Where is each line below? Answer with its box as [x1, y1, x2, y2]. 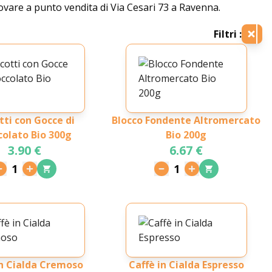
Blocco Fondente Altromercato [112, 114, 261, 127]
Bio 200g [166, 128, 207, 141]
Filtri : [213, 27, 242, 41]
